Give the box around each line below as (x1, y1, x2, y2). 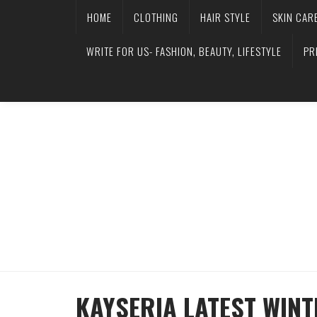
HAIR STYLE (200, 9, 250, 25)
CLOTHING (134, 9, 178, 25)
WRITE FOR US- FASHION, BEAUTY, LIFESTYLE (86, 43, 282, 59)
